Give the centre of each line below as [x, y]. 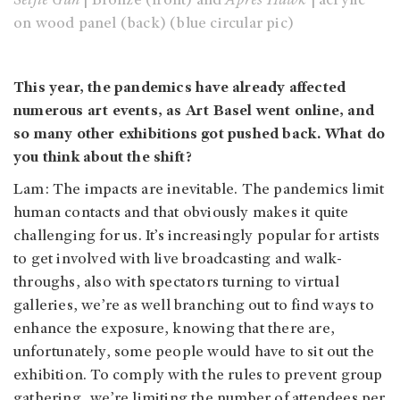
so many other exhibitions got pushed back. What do [200, 134]
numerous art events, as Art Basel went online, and [194, 111]
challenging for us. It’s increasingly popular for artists [197, 236]
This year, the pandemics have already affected [180, 88]
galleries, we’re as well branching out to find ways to [194, 306]
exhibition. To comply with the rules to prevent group [198, 375]
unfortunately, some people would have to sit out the [194, 352]
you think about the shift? [103, 158]
